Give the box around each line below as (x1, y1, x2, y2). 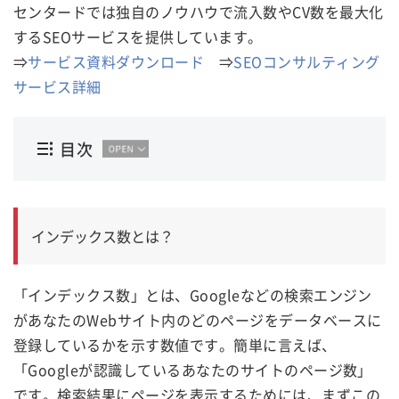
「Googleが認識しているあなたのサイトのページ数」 (13, 358, 372, 380)
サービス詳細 (13, 75, 102, 97)
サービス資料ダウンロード (28, 50, 205, 72)
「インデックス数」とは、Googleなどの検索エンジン (13, 283, 372, 305)
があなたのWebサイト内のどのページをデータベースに (13, 308, 382, 330)
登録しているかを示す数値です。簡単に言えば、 (13, 333, 337, 355)
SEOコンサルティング (233, 50, 380, 72)
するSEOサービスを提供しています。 (13, 25, 263, 47)
